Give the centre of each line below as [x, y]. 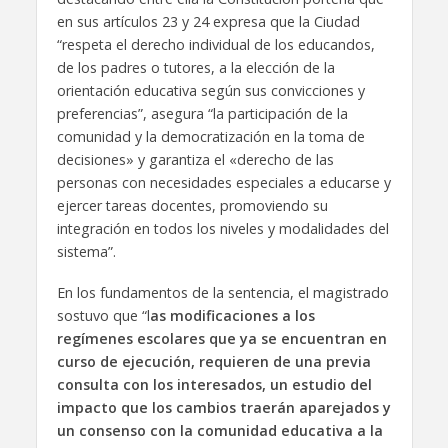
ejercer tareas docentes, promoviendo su [192, 205]
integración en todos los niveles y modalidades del [222, 228]
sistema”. [86, 251]
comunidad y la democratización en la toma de [210, 136]
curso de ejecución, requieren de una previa [213, 361]
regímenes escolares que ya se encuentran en [221, 338]
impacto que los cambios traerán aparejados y [223, 407]
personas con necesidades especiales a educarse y [223, 182]
